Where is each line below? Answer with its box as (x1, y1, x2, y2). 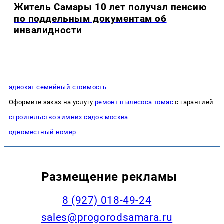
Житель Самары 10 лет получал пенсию (14, 1, 207, 13)
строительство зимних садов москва (9, 113, 128, 121)
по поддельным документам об (14, 13, 167, 25)
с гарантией (173, 98, 214, 106)
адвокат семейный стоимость (9, 83, 107, 91)
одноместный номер (9, 128, 76, 136)
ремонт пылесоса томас (94, 98, 173, 106)
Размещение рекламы (41, 169, 178, 184)
